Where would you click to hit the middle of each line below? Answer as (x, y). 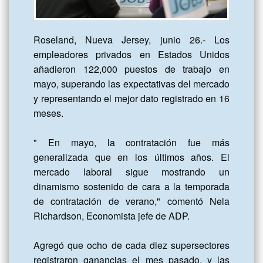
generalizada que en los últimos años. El (131, 157)
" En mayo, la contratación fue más (131, 143)
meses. (48, 113)
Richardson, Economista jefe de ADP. (112, 216)
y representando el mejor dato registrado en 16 (131, 99)
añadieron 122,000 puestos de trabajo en (131, 69)
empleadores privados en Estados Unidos (131, 55)
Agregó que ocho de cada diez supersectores (131, 245)
